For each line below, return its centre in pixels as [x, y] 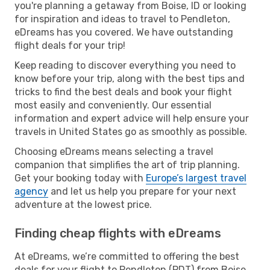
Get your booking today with [80, 178]
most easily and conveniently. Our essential [113, 105]
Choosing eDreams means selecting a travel [114, 151]
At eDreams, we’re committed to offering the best [127, 256]
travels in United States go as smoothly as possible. [131, 131]
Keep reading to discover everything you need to [125, 65]
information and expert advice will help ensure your [132, 118]
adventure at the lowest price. [83, 204]
